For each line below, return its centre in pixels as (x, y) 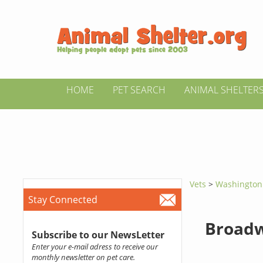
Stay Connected (63, 200)
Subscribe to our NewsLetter (98, 235)
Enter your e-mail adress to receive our (95, 247)
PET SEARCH (139, 90)
